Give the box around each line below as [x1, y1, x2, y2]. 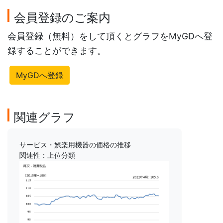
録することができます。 [7, 45, 106, 56]
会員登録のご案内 [14, 10, 111, 25]
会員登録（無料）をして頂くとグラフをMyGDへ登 [7, 31, 213, 42]
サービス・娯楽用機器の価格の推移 [19, 140, 131, 149]
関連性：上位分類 [19, 151, 75, 160]
